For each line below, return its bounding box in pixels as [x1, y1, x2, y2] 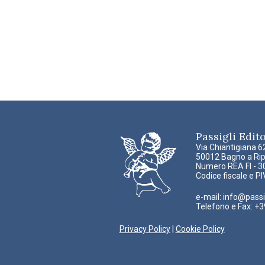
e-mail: [195, 192, 223, 202]
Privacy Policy [119, 224, 170, 234]
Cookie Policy [175, 224, 225, 234]
